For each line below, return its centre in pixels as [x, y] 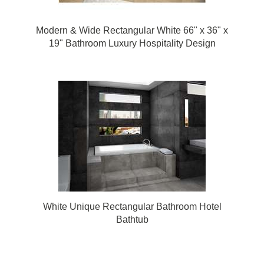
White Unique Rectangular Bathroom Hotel [132, 207]
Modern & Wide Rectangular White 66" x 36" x [132, 30]
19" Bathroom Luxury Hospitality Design [132, 43]
